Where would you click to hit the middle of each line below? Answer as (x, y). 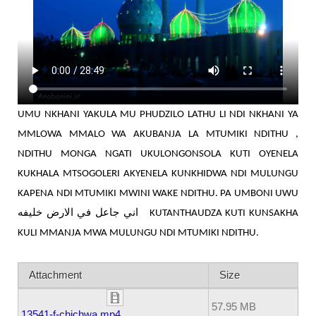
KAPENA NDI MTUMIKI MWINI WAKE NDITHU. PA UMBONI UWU (158, 194)
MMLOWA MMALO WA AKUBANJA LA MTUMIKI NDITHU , (158, 135)
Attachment (55, 275)
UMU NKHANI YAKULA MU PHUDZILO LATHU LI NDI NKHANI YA (158, 115)
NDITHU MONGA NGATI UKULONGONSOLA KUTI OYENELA (158, 154)
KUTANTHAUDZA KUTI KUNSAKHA (223, 214)
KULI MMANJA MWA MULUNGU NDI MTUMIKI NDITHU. (138, 233)
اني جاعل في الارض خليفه (142, 213)
